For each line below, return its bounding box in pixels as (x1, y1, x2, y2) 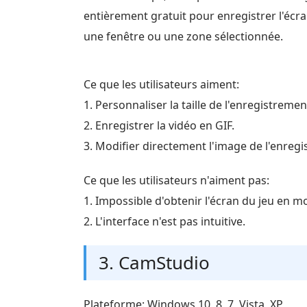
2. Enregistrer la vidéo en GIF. (84, 118, 234, 133)
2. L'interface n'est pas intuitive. (84, 214, 245, 229)
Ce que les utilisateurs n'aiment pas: (84, 173, 269, 188)
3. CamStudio (99, 250, 210, 275)
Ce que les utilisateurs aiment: (84, 77, 239, 92)
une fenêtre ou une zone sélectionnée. (84, 29, 283, 44)
